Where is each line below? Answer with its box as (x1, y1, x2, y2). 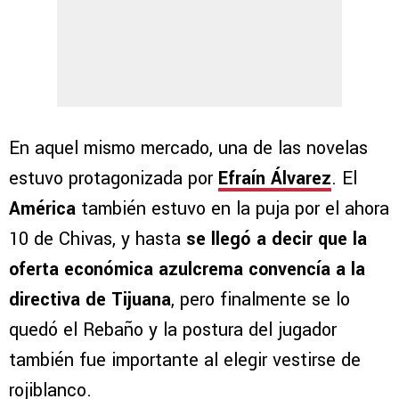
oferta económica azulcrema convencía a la (9, 256, 365, 283)
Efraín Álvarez (218, 166, 331, 192)
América (9, 196, 76, 223)
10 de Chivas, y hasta (9, 226, 186, 253)
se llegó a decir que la (186, 226, 367, 253)
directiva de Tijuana (9, 287, 171, 313)
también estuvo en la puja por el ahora (76, 196, 389, 223)
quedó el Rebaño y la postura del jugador (9, 317, 337, 344)
